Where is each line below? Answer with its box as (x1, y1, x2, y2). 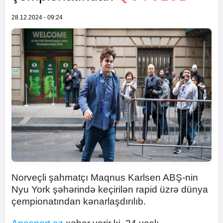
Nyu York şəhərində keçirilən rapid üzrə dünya (11, 184, 208, 195)
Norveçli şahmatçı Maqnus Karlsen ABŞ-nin (11, 172, 198, 183)
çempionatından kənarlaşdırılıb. (11, 196, 146, 207)
